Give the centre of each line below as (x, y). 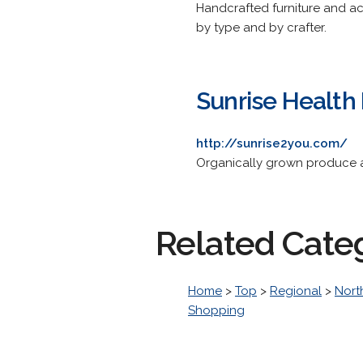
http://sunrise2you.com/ (272, 143)
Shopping (216, 310)
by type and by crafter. (261, 28)
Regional (296, 291)
